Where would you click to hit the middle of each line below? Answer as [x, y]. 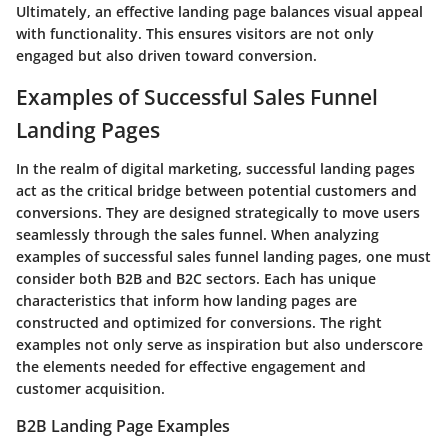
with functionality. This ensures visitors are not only [195, 34]
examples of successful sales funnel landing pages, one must [223, 256]
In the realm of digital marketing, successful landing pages [215, 168]
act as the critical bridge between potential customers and [216, 190]
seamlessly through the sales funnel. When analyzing [197, 234]
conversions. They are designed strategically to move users [218, 212]
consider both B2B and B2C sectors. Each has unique [196, 278]
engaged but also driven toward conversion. [166, 56]
